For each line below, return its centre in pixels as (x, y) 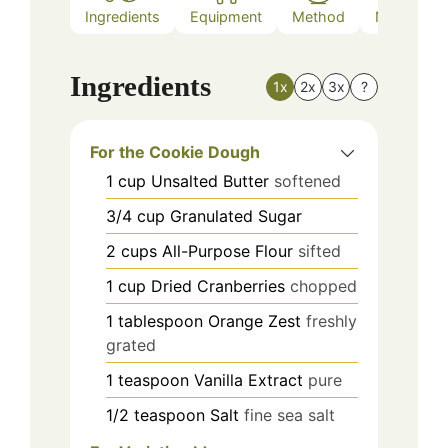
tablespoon (160, 321)
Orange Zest (254, 321)
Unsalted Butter (210, 181)
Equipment (226, 16)
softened (307, 181)
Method (318, 16)
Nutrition (403, 16)
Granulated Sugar (236, 216)
